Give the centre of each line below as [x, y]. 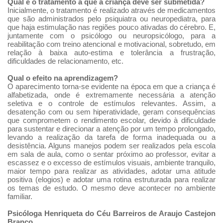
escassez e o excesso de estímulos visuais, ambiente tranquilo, [111, 163]
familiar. [20, 196]
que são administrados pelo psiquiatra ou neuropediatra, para [111, 19]
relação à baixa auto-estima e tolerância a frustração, [111, 53]
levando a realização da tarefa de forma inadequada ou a [111, 137]
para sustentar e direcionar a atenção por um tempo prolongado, [111, 129]
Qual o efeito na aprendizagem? [64, 78]
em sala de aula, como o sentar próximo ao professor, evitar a [111, 154]
